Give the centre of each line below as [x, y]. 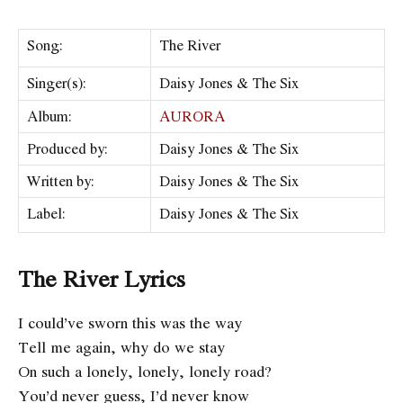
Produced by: [67, 149]
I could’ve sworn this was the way [130, 323]
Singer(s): [57, 83]
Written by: [61, 181]
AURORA [192, 116]
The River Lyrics [102, 278]
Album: [49, 116]
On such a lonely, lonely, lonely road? [145, 372]
